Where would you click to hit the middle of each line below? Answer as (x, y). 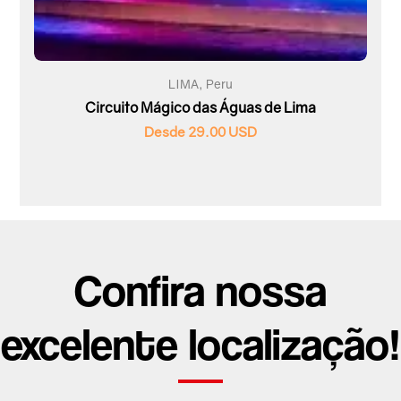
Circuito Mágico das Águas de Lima (200, 107)
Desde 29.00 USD (200, 131)
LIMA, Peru (200, 84)
